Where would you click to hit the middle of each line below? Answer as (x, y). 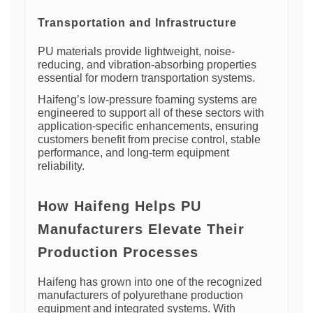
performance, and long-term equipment (133, 152)
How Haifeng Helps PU (119, 206)
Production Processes (118, 252)
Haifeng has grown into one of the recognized (150, 282)
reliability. (61, 166)
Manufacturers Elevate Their (141, 229)
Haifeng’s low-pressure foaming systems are (147, 99)
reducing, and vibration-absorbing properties (147, 64)
